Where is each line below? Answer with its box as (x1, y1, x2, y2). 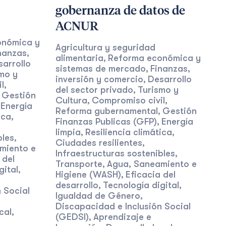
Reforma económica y (107, 53, 201, 63)
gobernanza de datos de (55, 5, 185, 17)
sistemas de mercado (55, 64, 146, 74)
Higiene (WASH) (55, 169, 121, 180)
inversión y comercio (55, 74, 143, 84)
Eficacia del (125, 169, 176, 180)
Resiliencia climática (85, 127, 172, 137)
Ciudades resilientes (55, 138, 142, 148)
